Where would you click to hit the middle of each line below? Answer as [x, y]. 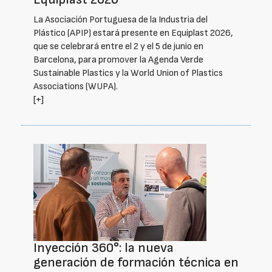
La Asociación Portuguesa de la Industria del [121, 20]
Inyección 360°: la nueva [104, 248]
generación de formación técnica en [136, 263]
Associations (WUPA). [76, 87]
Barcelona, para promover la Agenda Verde [118, 60]
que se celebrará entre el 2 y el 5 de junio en [118, 46]
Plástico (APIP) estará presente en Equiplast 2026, [133, 33]
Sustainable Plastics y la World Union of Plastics [128, 73]
